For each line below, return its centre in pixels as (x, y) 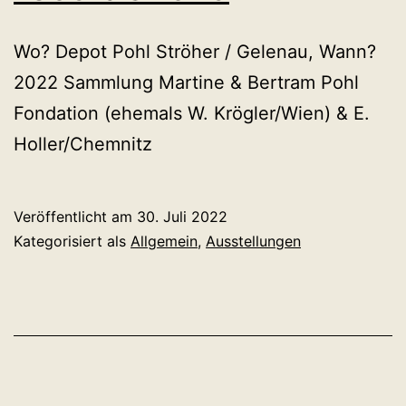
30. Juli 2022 (182, 217)
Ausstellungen (253, 242)
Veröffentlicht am (75, 217)
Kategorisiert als (72, 242)
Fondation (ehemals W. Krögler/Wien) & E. (192, 114)
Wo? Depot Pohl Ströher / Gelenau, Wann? (195, 52)
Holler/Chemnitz (83, 145)
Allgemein (164, 242)
